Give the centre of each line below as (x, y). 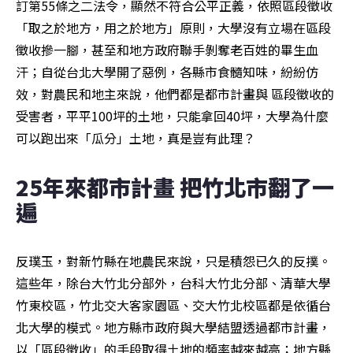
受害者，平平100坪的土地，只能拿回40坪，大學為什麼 (172, 116)
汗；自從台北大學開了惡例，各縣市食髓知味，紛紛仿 (167, 72)
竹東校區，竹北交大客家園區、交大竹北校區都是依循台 (173, 305)
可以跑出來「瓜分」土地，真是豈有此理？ (136, 138)
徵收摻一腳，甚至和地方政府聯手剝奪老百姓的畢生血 (167, 50)
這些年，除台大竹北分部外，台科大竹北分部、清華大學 (173, 283)
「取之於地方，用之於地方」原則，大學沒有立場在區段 (173, 28)
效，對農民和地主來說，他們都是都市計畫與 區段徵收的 (175, 94)
